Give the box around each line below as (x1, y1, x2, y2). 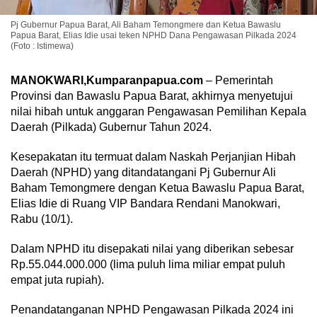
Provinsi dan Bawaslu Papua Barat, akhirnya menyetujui (11, 90, 293, 102)
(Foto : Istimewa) (11, 41, 74, 51)
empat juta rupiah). (11, 274, 104, 286)
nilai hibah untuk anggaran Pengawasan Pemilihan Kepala (11, 105, 306, 117)
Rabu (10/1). (11, 213, 73, 225)
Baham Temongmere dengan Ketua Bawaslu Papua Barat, (11, 182, 304, 194)
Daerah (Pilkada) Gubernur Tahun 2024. (11, 121, 212, 133)
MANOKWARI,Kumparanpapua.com (11, 74, 203, 86)
